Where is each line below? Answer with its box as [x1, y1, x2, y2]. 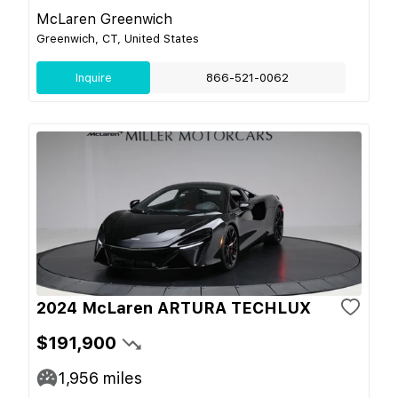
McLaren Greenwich [36, 10, 172, 28]
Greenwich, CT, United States [36, 31, 199, 45]
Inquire [75, 70, 112, 84]
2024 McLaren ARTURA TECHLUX [36, 298, 311, 317]
